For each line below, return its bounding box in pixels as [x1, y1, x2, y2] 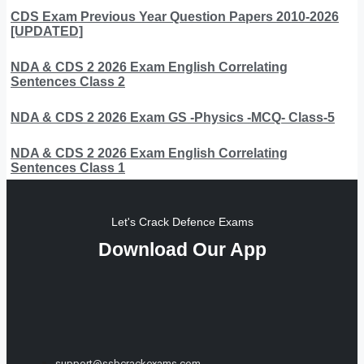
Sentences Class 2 [11, 74, 125, 89]
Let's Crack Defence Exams [110, 214, 253, 228]
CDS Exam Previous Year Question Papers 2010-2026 [11, 9, 339, 24]
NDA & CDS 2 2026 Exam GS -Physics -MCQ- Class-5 [11, 110, 335, 124]
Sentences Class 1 [11, 160, 125, 175]
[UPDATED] [11, 24, 83, 38]
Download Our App [97, 238, 266, 260]
